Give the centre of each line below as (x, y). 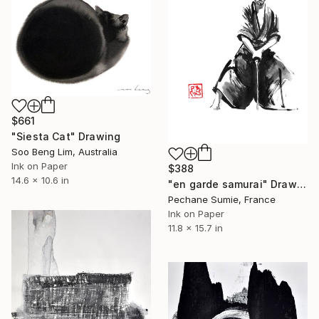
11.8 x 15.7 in (195, 228)
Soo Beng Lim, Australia (64, 152)
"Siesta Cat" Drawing (66, 136)
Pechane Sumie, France (222, 200)
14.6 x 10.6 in (40, 180)
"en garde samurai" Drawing (301, 184)
